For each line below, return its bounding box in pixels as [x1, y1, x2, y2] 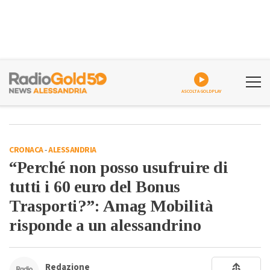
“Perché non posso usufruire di [9, 158, 228, 177]
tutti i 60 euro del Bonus [9, 177, 180, 196]
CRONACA [9, 144, 43, 156]
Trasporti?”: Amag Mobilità [9, 196, 213, 215]
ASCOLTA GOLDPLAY [181, 88, 222, 95]
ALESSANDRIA [48, 144, 96, 156]
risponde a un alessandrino [9, 216, 201, 234]
